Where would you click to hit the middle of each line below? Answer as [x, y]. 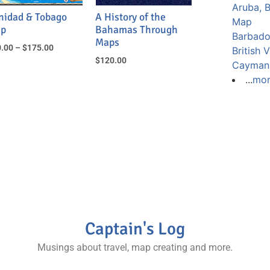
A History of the [131, 17]
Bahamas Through [137, 30]
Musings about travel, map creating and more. [135, 248]
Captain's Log [135, 229]
